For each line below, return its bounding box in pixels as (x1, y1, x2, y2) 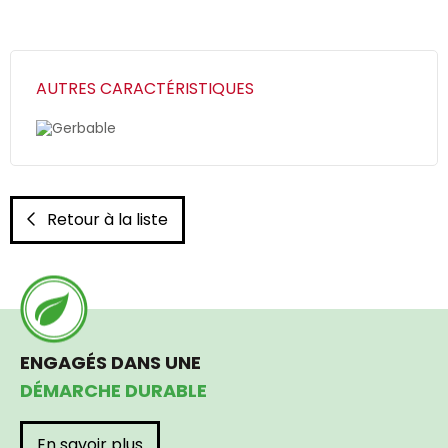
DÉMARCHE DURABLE (20, 378, 207, 404)
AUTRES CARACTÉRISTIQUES (36, 77, 254, 101)
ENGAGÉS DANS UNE (20, 350, 201, 376)
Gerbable (52, 118, 116, 139)
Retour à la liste (47, 208, 168, 232)
